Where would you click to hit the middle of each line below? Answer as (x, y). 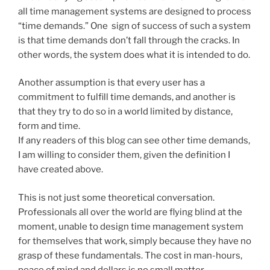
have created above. (61, 170)
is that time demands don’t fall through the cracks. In (129, 40)
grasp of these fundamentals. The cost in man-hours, (130, 255)
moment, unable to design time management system (131, 226)
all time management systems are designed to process (135, 11)
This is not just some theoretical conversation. (117, 197)
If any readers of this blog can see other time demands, (134, 141)
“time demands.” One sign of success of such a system (134, 26)
